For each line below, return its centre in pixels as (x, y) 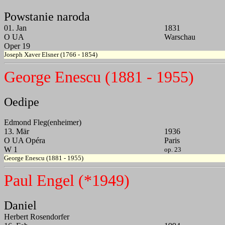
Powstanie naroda (47, 17)
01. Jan (15, 28)
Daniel (20, 206)
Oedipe (22, 102)
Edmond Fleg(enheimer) (43, 123)
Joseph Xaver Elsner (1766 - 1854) (51, 55)
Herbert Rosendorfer (37, 217)
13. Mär (17, 132)
